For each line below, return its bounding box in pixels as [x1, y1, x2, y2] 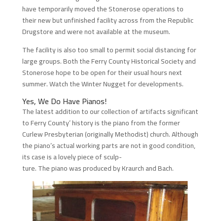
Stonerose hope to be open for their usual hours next [22, 66, 182, 79]
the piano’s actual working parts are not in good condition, [22, 139, 195, 152]
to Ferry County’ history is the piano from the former [22, 116, 180, 129]
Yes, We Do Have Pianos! [22, 94, 107, 109]
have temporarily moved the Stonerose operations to [22, 2, 184, 15]
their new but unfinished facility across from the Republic [22, 14, 193, 27]
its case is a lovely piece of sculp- [22, 150, 122, 163]
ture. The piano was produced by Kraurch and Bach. [22, 162, 174, 175]
